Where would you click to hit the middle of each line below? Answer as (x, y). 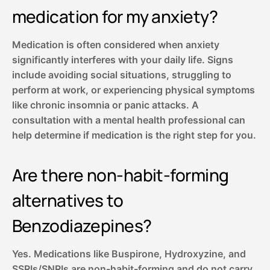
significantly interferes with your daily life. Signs (122, 60)
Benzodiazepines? (82, 226)
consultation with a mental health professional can (128, 120)
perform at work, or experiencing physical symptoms (133, 90)
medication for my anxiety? (115, 17)
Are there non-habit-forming (120, 175)
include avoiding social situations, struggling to (121, 75)
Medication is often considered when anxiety (115, 45)
